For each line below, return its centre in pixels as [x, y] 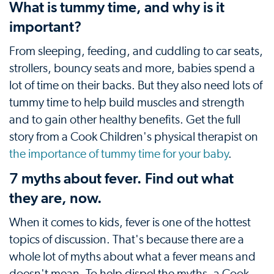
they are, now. [56, 198]
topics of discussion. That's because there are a [127, 239]
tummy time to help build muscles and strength [127, 102]
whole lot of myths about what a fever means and [132, 257]
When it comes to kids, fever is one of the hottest [130, 222]
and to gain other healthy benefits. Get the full [125, 120]
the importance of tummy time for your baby [119, 154]
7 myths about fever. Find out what [121, 178]
